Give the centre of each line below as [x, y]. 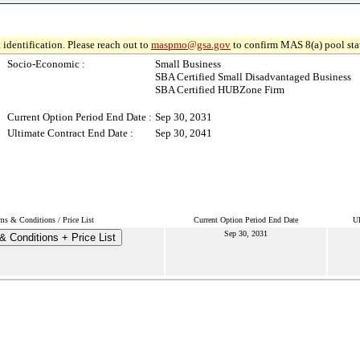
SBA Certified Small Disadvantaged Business [253, 77]
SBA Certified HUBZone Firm [220, 90]
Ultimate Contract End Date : [70, 133]
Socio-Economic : [46, 64]
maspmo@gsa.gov [191, 45]
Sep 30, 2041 [184, 133]
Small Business [188, 64]
